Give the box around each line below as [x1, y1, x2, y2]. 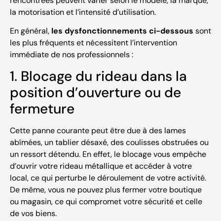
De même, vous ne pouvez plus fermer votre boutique [10, 184, 202, 195]
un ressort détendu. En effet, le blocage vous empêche [10, 148, 206, 159]
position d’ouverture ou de [10, 83, 181, 102]
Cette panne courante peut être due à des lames [10, 125, 186, 136]
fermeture [10, 99, 74, 118]
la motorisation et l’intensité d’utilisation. [10, 6, 156, 17]
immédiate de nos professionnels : [10, 49, 133, 60]
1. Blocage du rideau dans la [10, 67, 187, 85]
